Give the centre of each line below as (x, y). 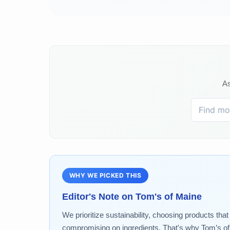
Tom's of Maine (169, 196)
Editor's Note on (99, 196)
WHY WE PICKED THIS (105, 176)
